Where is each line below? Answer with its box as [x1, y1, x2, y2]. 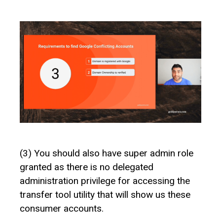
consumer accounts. [20, 203, 104, 215]
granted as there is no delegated [20, 161, 153, 173]
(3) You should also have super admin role [20, 147, 193, 159]
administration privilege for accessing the [20, 175, 190, 187]
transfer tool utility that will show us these [20, 189, 190, 201]
